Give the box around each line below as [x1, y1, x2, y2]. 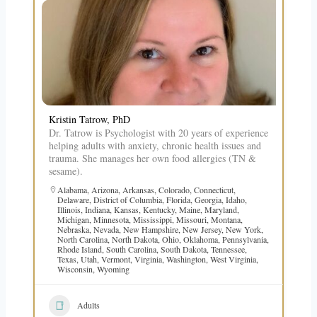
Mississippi [132, 213, 172, 225]
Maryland [204, 203, 237, 215]
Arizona [91, 183, 118, 195]
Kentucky [142, 203, 175, 215]
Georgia [194, 193, 221, 205]
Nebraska [57, 223, 89, 235]
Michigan [57, 213, 89, 225]
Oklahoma [183, 233, 218, 245]
